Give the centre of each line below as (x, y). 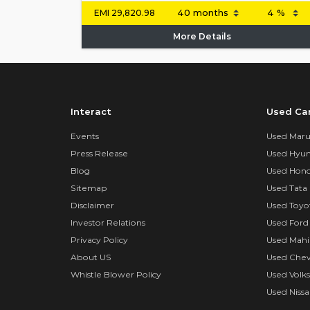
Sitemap (89, 188)
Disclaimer (92, 205)
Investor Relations (108, 222)
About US (91, 257)
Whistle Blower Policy (116, 274)
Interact (91, 111)
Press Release (99, 153)
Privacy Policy (99, 239)
